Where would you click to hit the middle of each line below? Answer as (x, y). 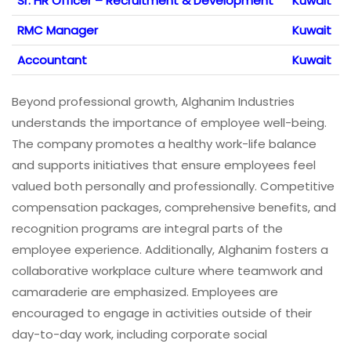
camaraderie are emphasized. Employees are (145, 292)
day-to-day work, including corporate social (139, 335)
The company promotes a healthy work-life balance (164, 144)
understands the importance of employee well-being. (169, 123)
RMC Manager (58, 31)
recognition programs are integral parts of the (147, 229)
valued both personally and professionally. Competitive (173, 186)
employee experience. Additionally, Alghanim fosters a (170, 250)
